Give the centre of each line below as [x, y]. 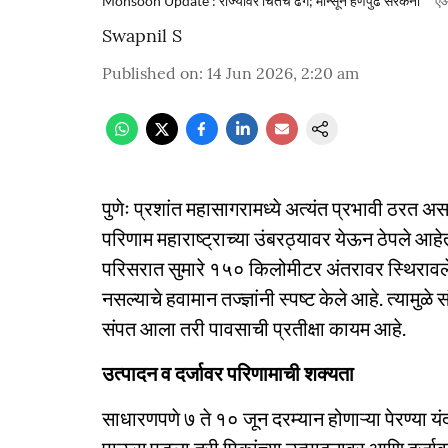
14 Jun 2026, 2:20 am [283, 73]
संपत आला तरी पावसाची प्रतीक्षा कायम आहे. [254, 328]
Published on [150, 73]
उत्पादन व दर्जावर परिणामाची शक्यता [228, 373]
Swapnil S [142, 35]
